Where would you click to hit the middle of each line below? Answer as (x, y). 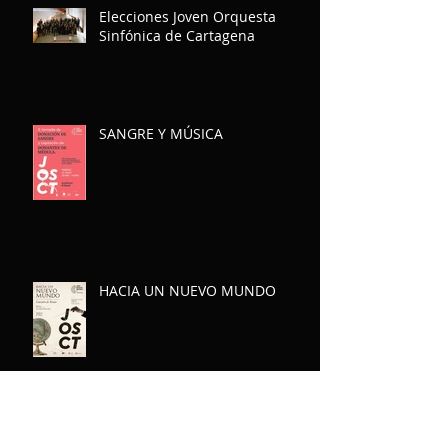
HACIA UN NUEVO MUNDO (187, 291)
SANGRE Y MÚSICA (161, 134)
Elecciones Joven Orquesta (187, 17)
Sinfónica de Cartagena (177, 36)
